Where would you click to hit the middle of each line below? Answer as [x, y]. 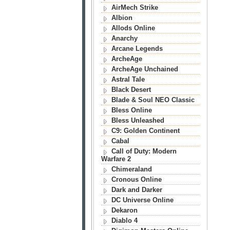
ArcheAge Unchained [145, 69]
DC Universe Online [142, 200]
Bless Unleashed [138, 120]
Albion [122, 18]
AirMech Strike [135, 7]
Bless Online [131, 110]
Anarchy [124, 38]
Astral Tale [128, 79]
